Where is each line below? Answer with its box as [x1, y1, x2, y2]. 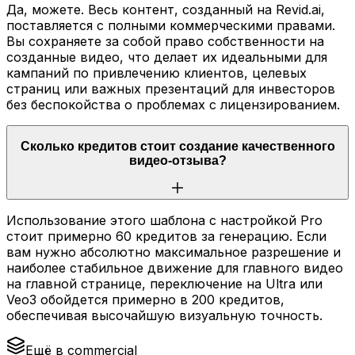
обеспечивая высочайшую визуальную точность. [6, 307, 323, 323]
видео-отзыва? [128, 154, 227, 168]
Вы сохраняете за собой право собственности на [6, 32, 324, 49]
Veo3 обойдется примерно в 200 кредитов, [6, 291, 284, 307]
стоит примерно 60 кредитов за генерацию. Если [6, 227, 326, 244]
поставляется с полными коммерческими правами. [6, 17, 335, 33]
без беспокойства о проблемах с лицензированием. [6, 96, 340, 113]
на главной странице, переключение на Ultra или [6, 275, 323, 292]
